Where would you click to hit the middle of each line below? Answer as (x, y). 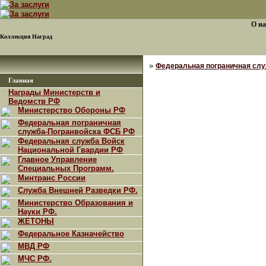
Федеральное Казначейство (71, 234)
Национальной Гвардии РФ (70, 150)
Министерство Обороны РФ (72, 110)
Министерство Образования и (75, 203)
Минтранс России (52, 178)
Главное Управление (57, 159)
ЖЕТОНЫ (36, 221)
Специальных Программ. (66, 168)
